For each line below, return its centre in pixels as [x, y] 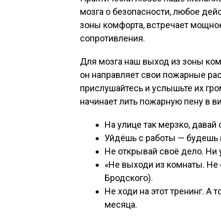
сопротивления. [112, 38]
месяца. [121, 204]
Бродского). [129, 178]
